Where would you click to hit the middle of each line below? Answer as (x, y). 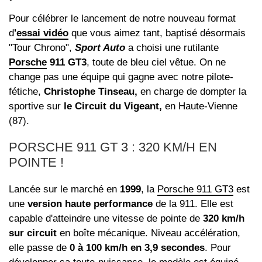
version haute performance (90, 204)
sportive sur (36, 106)
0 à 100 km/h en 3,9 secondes (137, 247)
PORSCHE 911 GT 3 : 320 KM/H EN (113, 147)
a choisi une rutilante (172, 47)
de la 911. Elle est (193, 204)
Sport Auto (99, 47)
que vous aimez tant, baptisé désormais (157, 33)
